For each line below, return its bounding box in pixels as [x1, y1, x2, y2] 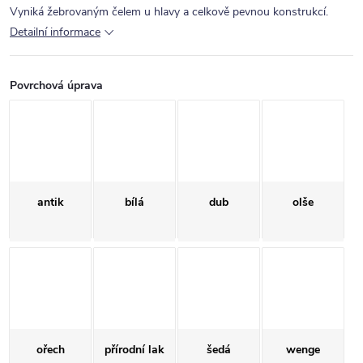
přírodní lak [105, 342, 164, 357]
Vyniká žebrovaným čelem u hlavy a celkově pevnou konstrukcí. [10, 4, 328, 19]
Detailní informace [10, 24, 100, 40]
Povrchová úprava [10, 78, 103, 93]
